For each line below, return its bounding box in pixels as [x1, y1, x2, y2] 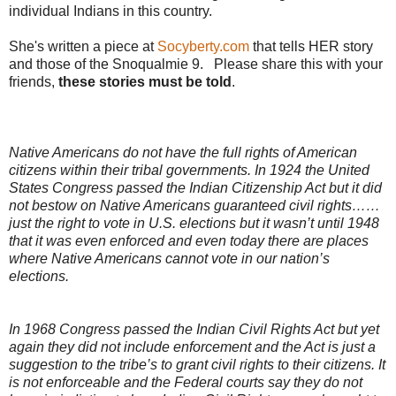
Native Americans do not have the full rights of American [9, 145, 357, 161]
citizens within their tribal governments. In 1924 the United [9, 163, 369, 179]
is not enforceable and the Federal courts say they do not [9, 375, 362, 391]
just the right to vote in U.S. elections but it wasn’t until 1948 [9, 216, 379, 232]
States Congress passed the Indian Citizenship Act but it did [9, 180, 382, 196]
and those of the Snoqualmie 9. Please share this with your [9, 57, 383, 72]
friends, [9, 74, 58, 90]
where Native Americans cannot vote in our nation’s [9, 251, 330, 267]
